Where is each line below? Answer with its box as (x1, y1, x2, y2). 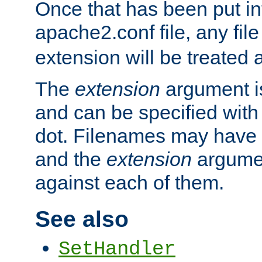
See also (35, 206, 129, 232)
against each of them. (35, 171, 224, 194)
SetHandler (58, 238, 175, 261)
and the (35, 148, 106, 171)
